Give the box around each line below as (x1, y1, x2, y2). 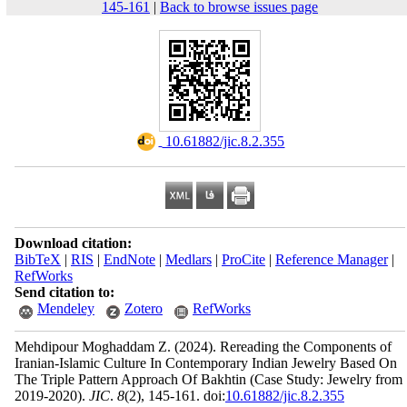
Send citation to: (14, 284, 114, 300)
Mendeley (36, 301, 94, 316)
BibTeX (14, 252, 61, 267)
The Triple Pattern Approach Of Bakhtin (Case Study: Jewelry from (14, 372, 402, 387)
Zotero (124, 301, 163, 316)
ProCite (221, 252, 265, 267)
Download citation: (14, 235, 132, 251)
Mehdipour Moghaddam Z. (14, 339, 174, 354)
